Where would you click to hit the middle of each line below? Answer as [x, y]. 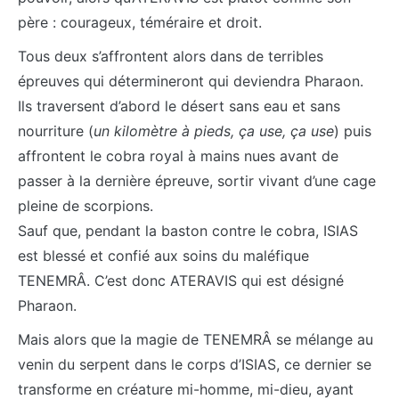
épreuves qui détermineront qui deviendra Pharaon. [191, 81]
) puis [353, 131]
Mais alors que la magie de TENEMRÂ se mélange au [195, 340]
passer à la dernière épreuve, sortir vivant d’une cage [197, 181]
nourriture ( [56, 131]
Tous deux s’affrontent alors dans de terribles [171, 57]
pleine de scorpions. [85, 206]
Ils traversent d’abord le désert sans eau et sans [179, 106]
